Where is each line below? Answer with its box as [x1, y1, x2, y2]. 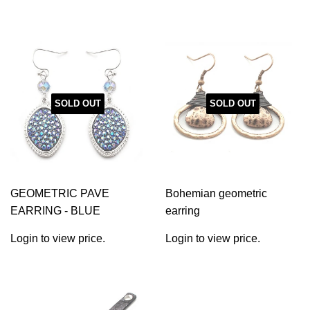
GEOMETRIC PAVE [10, 187, 109, 199]
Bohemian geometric [165, 187, 267, 199]
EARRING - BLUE [10, 204, 100, 217]
